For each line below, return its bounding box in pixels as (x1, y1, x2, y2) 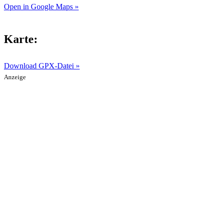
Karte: (4, 32, 38, 45)
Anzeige (4, 73, 26, 81)
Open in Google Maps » (4, 2, 79, 11)
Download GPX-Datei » (4, 61, 80, 70)
